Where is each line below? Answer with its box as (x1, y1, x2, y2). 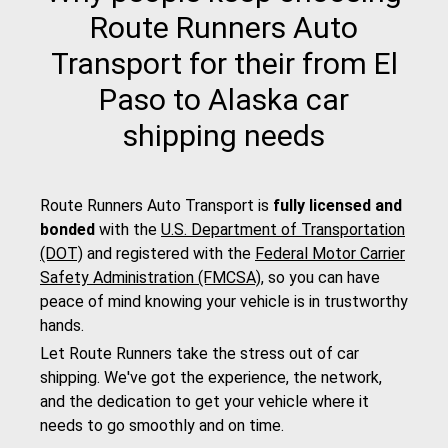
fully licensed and (273, 196, 402, 216)
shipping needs (123, 118, 325, 154)
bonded (40, 220, 95, 240)
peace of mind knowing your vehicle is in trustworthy (40, 292, 408, 312)
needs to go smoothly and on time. (40, 416, 284, 436)
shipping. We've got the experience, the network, (40, 368, 382, 388)
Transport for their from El (50, 46, 398, 82)
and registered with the (83, 244, 255, 264)
